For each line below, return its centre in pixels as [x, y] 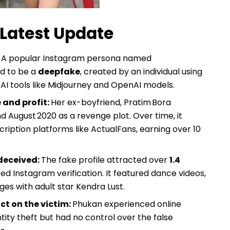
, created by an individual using [141, 72]
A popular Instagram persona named [76, 59]
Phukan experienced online [127, 204]
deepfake [59, 72]
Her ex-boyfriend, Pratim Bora [111, 103]
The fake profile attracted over [106, 160]
